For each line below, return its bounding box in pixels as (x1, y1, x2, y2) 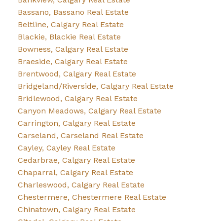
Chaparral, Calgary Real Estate (17, 168, 133, 178)
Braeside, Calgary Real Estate (17, 57, 128, 67)
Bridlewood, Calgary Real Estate (17, 94, 138, 104)
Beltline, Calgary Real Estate (17, 20, 124, 30)
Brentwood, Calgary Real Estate (17, 69, 136, 79)
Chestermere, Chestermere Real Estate (17, 192, 166, 202)
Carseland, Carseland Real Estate (17, 131, 144, 141)
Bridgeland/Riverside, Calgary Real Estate (17, 81, 174, 91)
